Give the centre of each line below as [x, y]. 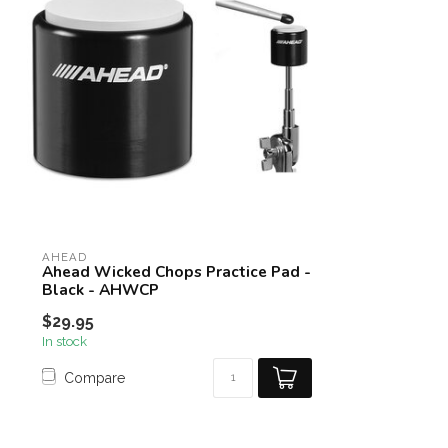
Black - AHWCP [100, 289]
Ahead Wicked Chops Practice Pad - [176, 271]
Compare [94, 377]
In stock [64, 341]
